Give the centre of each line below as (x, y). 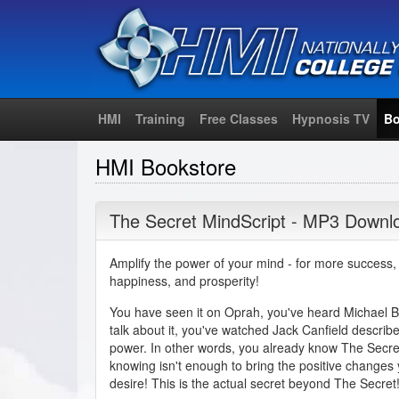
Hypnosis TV (331, 118)
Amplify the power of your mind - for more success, (253, 262)
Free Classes (239, 118)
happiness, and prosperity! (184, 280)
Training (160, 118)
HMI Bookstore (166, 166)
